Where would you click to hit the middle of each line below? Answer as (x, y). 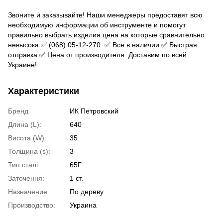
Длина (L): (25, 124)
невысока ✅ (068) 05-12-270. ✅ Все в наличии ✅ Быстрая (103, 45)
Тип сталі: (24, 165)
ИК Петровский (94, 111)
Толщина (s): (29, 151)
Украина (83, 205)
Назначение (28, 191)
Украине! (22, 64)
